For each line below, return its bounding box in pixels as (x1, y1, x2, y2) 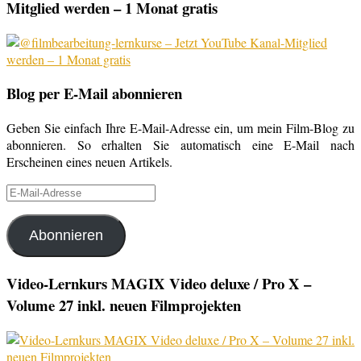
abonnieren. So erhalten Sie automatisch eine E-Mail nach (6, 136, 355, 154)
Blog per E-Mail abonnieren (6, 82, 182, 105)
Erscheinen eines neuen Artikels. (6, 153, 172, 171)
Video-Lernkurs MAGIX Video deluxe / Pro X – (6, 272, 311, 294)
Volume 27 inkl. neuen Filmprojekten (6, 293, 241, 316)
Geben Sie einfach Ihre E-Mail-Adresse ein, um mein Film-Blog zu (6, 119, 355, 137)
